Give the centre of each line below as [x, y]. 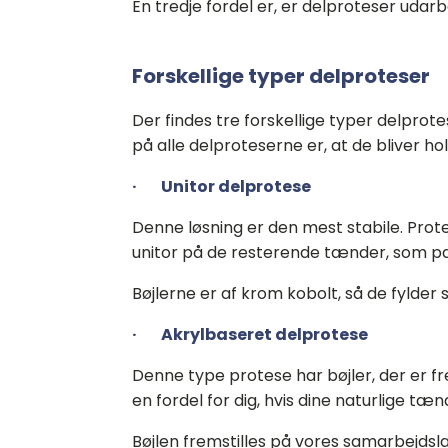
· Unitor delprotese [221, 186]
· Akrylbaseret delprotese [250, 334]
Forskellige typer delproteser [281, 76]
